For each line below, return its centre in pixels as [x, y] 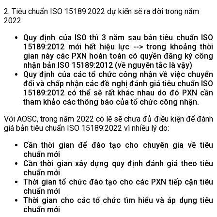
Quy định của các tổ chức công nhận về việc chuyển [118, 74]
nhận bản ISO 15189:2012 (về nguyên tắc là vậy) [108, 65]
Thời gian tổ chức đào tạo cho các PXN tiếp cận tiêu [118, 182]
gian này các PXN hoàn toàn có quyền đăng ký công [118, 56]
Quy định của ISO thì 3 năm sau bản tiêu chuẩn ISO [118, 37]
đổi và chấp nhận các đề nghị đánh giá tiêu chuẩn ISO [118, 83]
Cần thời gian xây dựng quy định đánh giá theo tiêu [118, 163]
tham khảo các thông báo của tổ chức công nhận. [111, 102]
